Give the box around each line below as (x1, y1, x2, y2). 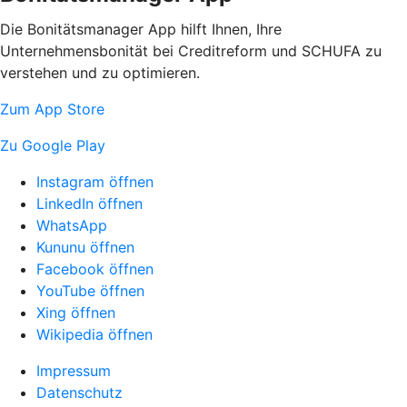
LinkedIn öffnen (36, 194, 143, 213)
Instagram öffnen (36, 173, 154, 191)
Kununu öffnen (36, 238, 134, 256)
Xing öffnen (36, 303, 115, 322)
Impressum (36, 362, 111, 380)
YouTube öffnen (36, 282, 144, 300)
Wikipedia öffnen (36, 325, 153, 343)
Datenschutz (36, 383, 123, 402)
